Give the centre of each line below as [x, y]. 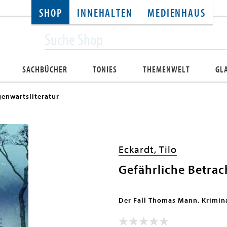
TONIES [105, 70]
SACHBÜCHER [45, 70]
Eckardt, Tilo [148, 150]
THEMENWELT [166, 70]
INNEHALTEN [105, 13]
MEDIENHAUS [177, 13]
